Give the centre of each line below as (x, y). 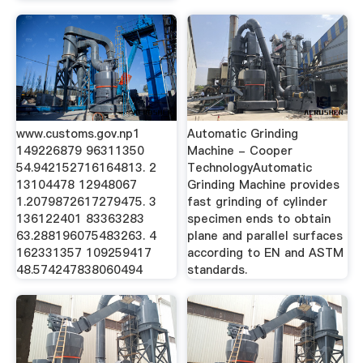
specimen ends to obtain (259, 219)
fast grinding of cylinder (258, 202)
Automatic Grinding (243, 134)
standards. (218, 270)
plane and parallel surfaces (265, 236)
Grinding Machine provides (264, 185)
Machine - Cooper (240, 151)
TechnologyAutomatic (250, 168)
